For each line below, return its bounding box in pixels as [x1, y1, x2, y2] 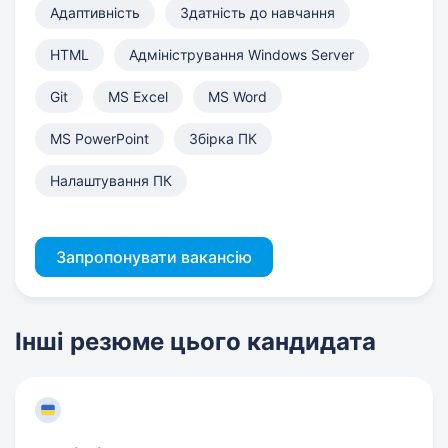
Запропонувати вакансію [56, 247, 252, 267]
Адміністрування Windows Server [129, 46, 354, 63]
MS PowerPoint [50, 130, 149, 147]
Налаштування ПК [50, 172, 172, 189]
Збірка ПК [189, 130, 257, 147]
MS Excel [108, 88, 168, 105]
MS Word [208, 88, 267, 105]
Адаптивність [50, 4, 140, 21]
